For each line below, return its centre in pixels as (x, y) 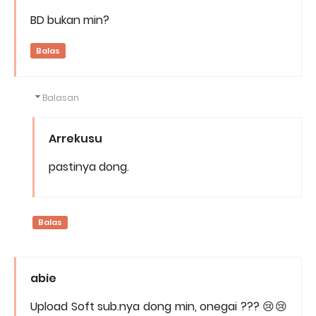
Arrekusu (75, 139)
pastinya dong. (89, 167)
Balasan (61, 98)
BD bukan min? (70, 20)
